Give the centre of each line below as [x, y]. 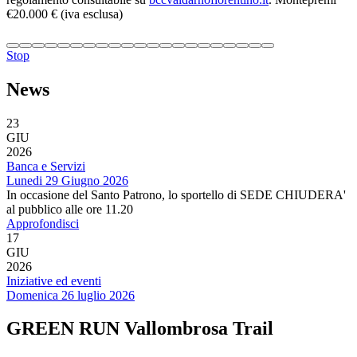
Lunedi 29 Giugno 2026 [67, 180]
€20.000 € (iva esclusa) [65, 14]
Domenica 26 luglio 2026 [71, 295]
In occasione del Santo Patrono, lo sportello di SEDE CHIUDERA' [176, 194]
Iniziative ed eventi [54, 280]
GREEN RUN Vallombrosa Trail [140, 329]
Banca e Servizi [46, 166]
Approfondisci [43, 223]
